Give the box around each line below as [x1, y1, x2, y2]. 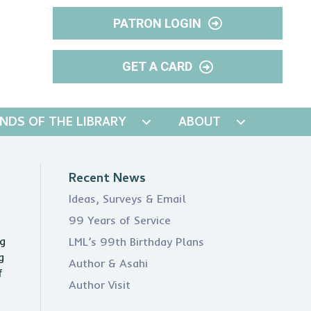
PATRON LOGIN [113, 16, 202, 31]
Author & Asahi [68, 256, 148, 270]
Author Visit [68, 278, 131, 292]
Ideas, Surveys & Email [68, 192, 186, 205]
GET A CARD [122, 59, 196, 74]
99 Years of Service [68, 213, 171, 227]
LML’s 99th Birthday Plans [68, 235, 204, 249]
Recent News [68, 169, 146, 190]
